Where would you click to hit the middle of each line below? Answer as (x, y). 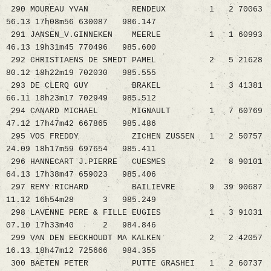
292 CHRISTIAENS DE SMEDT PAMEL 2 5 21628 (134, 60)
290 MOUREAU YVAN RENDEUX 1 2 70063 (134, 10)
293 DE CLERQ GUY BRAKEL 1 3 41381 (134, 86)
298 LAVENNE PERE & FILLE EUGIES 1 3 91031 (134, 213)
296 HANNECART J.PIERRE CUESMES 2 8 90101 (134, 162)
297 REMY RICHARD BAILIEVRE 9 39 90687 (134, 188)
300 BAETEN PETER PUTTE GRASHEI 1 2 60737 (134, 264)
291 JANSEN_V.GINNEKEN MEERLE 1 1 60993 (134, 35)
